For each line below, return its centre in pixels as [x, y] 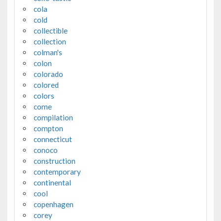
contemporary [57, 172]
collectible [50, 31]
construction [54, 161]
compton [48, 129]
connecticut [53, 139]
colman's [48, 53]
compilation [53, 118]
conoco [45, 150]
